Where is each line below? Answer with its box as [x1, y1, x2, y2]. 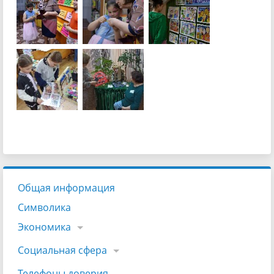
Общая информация [18, 181, 115, 195]
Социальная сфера [18, 243, 107, 257]
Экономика [18, 220, 71, 234]
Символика [18, 201, 71, 215]
